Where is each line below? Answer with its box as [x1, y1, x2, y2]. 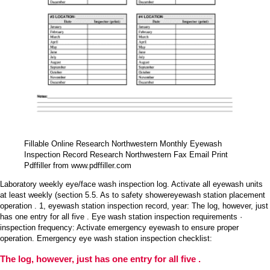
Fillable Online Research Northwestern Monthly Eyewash [24, 139, 222, 149]
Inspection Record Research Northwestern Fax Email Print [24, 150, 228, 160]
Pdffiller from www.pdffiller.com [24, 161, 131, 171]
